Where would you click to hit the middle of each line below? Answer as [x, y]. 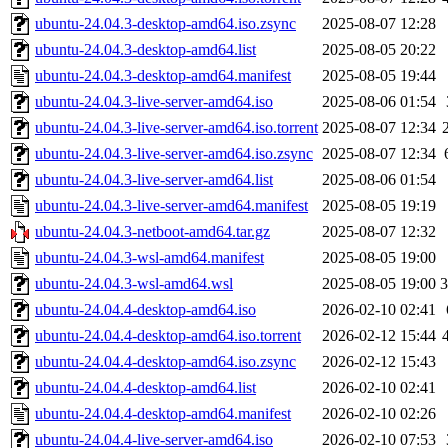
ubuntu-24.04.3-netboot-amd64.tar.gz [152, 231]
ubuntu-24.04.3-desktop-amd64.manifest [163, 75]
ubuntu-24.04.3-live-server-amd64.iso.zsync [174, 153]
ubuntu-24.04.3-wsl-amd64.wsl [134, 283]
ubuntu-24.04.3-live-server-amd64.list [154, 179]
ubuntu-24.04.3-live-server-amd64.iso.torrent [176, 127]
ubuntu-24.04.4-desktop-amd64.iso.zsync [165, 361]
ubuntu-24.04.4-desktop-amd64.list [145, 387]
